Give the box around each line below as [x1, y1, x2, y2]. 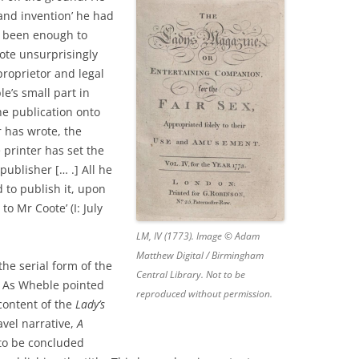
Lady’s [75, 296, 105, 312]
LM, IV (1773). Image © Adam [135, 228, 260, 243]
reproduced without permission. [135, 286, 272, 301]
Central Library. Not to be [135, 267, 245, 281]
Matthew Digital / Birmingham [135, 248, 264, 262]
